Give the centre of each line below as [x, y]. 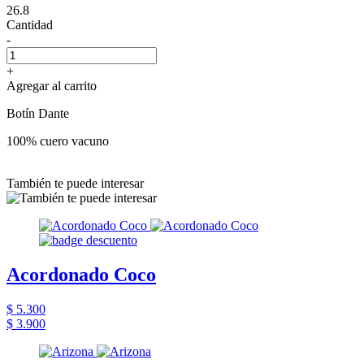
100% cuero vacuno [58, 141]
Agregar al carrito [52, 85]
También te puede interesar [75, 183]
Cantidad [30, 24]
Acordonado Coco [81, 274]
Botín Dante [38, 113]
